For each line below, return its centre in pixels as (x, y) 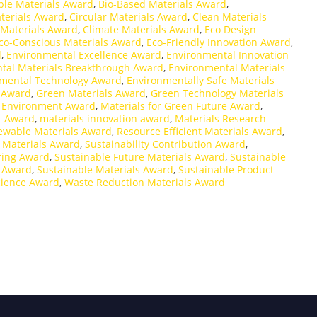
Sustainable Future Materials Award (140, 157)
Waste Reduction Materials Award (145, 183)
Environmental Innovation (227, 55)
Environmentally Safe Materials (201, 81)
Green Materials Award (91, 93)
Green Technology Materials (217, 93)
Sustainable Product (226, 170)
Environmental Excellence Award (84, 55)
